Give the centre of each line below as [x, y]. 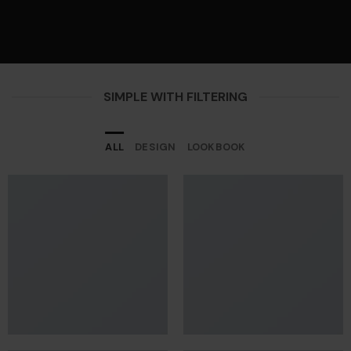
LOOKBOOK [216, 147]
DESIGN [156, 147]
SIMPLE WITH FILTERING [175, 97]
